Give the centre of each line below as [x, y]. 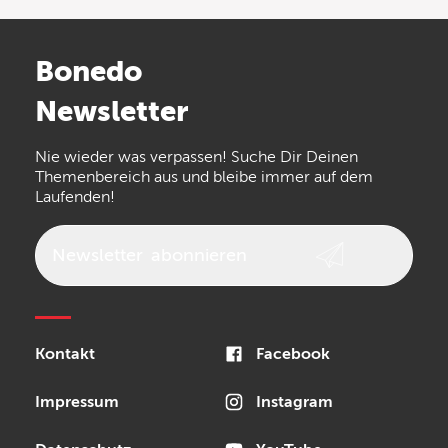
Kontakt [65, 353]
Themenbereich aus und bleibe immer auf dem [204, 176]
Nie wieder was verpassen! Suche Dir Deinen [196, 156]
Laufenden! [75, 196]
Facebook [293, 353]
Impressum [77, 401]
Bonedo [88, 70]
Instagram [294, 401]
